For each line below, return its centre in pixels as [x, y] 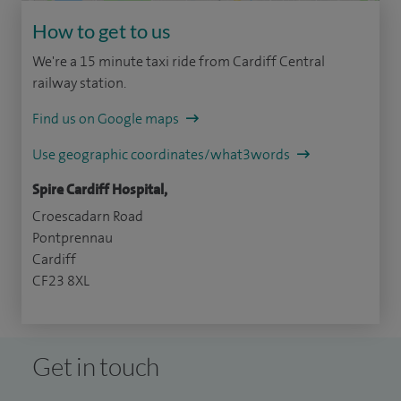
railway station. [79, 83]
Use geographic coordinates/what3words [162, 155]
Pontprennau [73, 238]
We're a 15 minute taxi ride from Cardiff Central [179, 62]
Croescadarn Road [88, 217]
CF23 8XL [61, 281]
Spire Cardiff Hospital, [100, 190]
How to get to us [102, 31]
